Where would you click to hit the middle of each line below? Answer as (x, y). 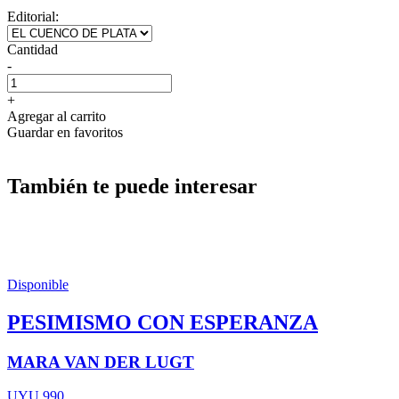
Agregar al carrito (57, 116)
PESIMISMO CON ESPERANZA (163, 322)
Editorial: (33, 16)
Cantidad (33, 49)
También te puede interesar (132, 186)
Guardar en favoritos (65, 132)
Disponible (38, 284)
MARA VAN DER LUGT (101, 362)
